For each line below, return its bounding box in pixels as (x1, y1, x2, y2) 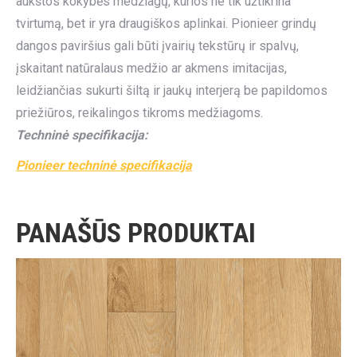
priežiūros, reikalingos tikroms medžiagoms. (16, 105, 263, 120)
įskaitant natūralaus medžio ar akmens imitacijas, (16, 61, 287, 76)
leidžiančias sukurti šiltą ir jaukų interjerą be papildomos (16, 83, 328, 98)
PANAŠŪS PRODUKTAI (16, 217, 256, 249)
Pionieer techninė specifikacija (16, 158, 192, 173)
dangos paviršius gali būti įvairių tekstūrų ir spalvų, (16, 38, 299, 53)
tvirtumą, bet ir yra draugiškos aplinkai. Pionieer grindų (16, 16, 316, 31)
